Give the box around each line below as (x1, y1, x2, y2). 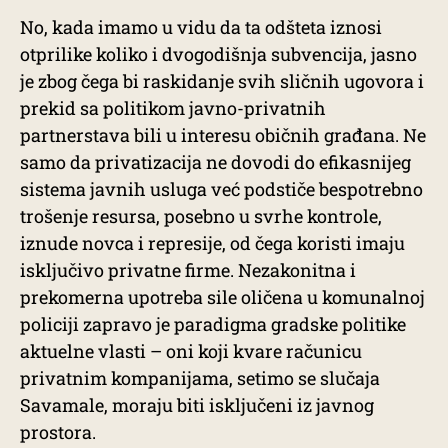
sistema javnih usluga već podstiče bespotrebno (20, 177, 423, 201)
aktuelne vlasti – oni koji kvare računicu (20, 339, 362, 363)
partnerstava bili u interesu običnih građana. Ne (20, 123, 426, 147)
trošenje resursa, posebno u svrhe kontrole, (20, 204, 382, 228)
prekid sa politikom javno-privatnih (20, 96, 326, 120)
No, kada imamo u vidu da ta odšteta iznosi (20, 15, 382, 39)
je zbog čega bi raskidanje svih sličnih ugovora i (20, 69, 424, 93)
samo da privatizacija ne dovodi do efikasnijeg (20, 150, 411, 174)
